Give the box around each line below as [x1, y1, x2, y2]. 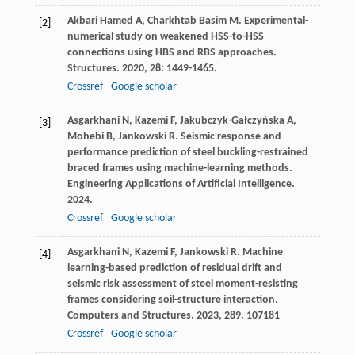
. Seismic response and [174, 130, 281, 143]
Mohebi [67, 130, 104, 143]
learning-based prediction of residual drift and [67, 261, 282, 274]
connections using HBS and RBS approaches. [67, 46, 277, 59]
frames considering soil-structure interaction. [67, 293, 278, 306]
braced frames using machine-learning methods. [67, 162, 292, 174]
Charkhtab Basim [147, 14, 227, 27]
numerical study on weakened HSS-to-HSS [67, 30, 264, 43]
